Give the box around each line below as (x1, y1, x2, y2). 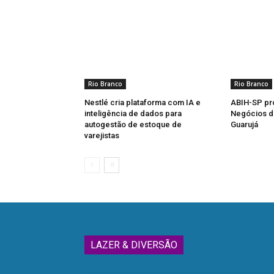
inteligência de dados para (84, 109, 182, 119)
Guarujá (230, 120, 258, 130)
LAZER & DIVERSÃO (91, 239, 177, 251)
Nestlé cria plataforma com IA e (84, 98, 201, 108)
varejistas (84, 131, 119, 141)
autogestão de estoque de (84, 120, 182, 130)
